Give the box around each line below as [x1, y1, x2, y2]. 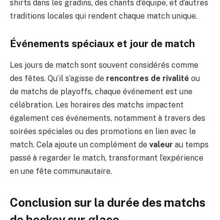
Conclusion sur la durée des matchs [10, 195, 205, 209]
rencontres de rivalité [106, 74, 189, 83]
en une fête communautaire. [10, 166, 112, 176]
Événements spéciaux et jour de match [10, 38, 195, 50]
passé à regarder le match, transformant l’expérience [10, 153, 203, 163]
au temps [173, 140, 209, 150]
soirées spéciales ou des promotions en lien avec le [10, 127, 196, 137]
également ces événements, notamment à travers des [10, 113, 205, 123]
